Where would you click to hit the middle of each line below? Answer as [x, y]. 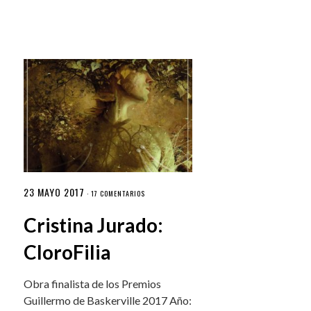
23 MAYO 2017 [54, 192]
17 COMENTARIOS [118, 193]
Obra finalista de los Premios [93, 283]
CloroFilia [68, 252]
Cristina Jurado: [94, 225]
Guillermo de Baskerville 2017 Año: [108, 300]
